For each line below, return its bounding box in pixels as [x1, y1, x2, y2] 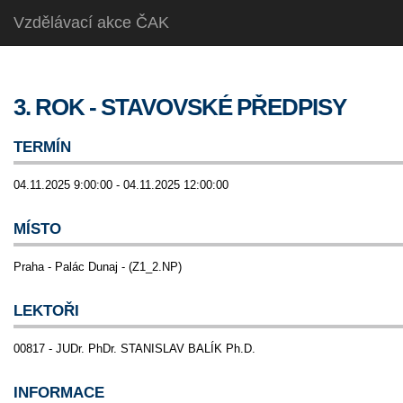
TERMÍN [13, 139, 71, 156]
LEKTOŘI [13, 302, 79, 319]
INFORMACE [13, 384, 104, 401]
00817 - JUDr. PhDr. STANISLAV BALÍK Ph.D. [13, 342, 255, 355]
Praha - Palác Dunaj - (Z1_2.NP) [13, 260, 182, 273]
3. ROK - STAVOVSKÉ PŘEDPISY [13, 94, 346, 121]
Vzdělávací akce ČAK [13, 13, 169, 31]
